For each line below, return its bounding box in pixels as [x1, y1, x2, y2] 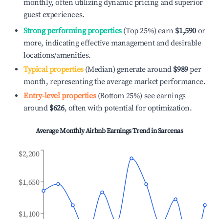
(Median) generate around [83, 65, 172, 74]
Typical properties [23, 65, 84, 74]
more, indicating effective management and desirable [23, 38, 201, 48]
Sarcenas [157, 127, 183, 135]
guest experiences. [23, 10, 85, 20]
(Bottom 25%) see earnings [96, 91, 186, 101]
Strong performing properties [23, 26, 122, 36]
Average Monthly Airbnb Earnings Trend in [36, 127, 158, 135]
